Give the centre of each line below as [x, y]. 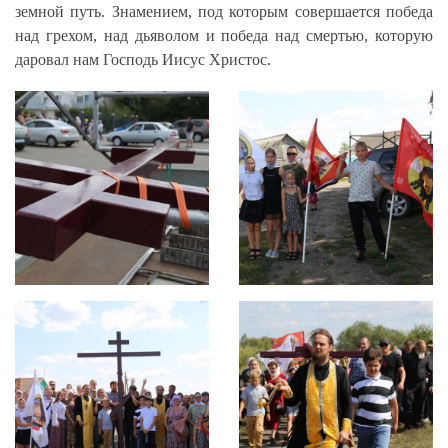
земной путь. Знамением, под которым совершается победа [224, 12]
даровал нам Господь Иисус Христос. [143, 60]
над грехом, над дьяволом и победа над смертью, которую [224, 36]
